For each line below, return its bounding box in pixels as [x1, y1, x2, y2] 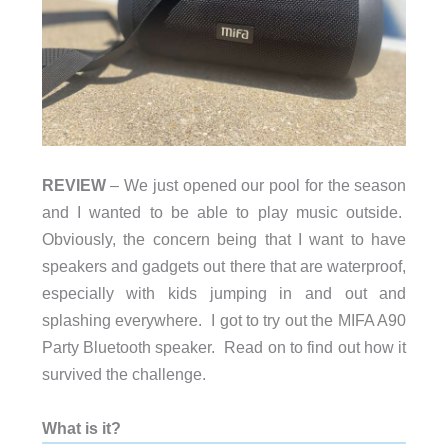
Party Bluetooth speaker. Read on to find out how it [41, 338, 407, 357]
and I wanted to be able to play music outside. [41, 203, 407, 222]
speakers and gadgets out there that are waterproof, [41, 257, 407, 276]
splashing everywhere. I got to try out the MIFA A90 [41, 311, 407, 330]
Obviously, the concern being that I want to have [41, 230, 407, 249]
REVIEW [41, 176, 106, 195]
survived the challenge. [41, 365, 206, 384]
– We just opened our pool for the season [105, 176, 407, 195]
